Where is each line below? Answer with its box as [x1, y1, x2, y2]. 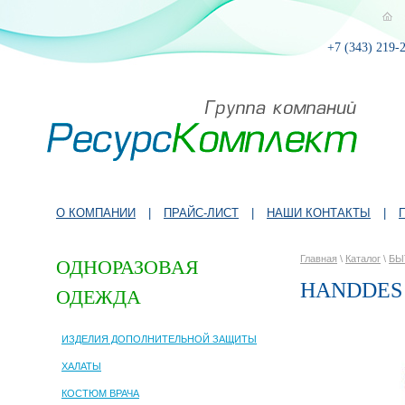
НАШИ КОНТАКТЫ [267, 206, 371, 220]
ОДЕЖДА [56, 286, 141, 309]
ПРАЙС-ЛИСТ [164, 206, 239, 220]
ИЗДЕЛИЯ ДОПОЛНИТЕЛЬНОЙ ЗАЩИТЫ [61, 333, 257, 344]
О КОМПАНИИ [56, 206, 136, 220]
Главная [300, 253, 337, 264]
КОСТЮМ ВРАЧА [61, 387, 139, 399]
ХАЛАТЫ [61, 360, 101, 372]
